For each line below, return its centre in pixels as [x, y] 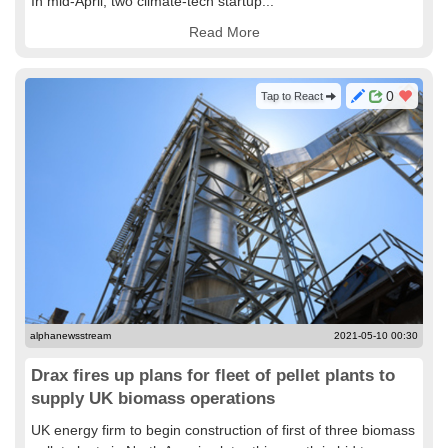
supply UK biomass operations [153, 398]
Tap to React [293, 96]
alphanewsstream [70, 335]
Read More [224, 32]
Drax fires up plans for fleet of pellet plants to [213, 375]
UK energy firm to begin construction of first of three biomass [223, 430]
